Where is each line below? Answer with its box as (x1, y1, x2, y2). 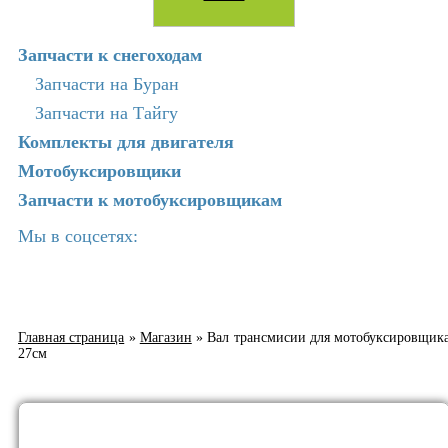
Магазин (139, 330, 192, 346)
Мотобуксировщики (18, 161, 181, 182)
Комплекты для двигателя (18, 132, 234, 153)
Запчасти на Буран (35, 74, 179, 95)
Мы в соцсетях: (18, 226, 138, 247)
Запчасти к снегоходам (18, 45, 202, 66)
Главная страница (18, 330, 125, 346)
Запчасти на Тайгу (35, 103, 178, 124)
